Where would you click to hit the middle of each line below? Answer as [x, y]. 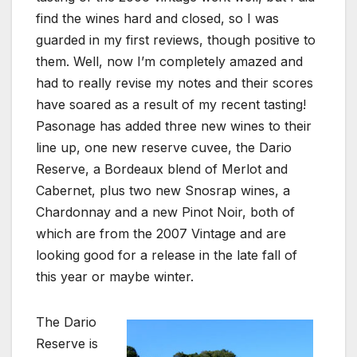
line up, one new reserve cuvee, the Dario [164, 148]
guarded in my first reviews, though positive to [176, 40]
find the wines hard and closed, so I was [157, 19]
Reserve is [67, 344]
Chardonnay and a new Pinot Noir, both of [165, 212]
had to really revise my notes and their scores [175, 83]
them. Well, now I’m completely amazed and [169, 62]
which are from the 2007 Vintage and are [161, 234]
